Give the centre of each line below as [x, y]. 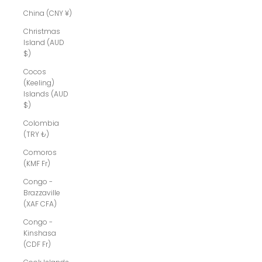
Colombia [41, 123]
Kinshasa [40, 233]
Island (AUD [44, 43]
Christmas [42, 32]
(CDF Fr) [37, 244]
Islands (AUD [46, 94]
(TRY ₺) [36, 135]
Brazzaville [42, 193]
